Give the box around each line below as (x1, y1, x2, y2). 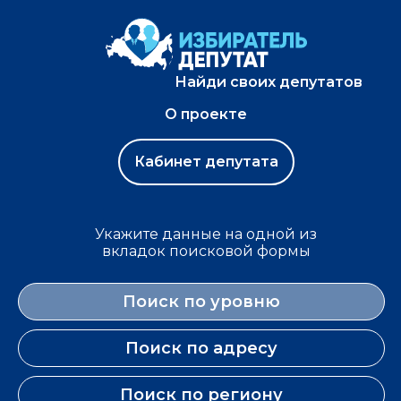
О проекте (165, 106, 247, 123)
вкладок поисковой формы (101, 243, 311, 260)
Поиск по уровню (123, 292, 280, 311)
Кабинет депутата (133, 153, 278, 170)
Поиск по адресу (125, 338, 277, 358)
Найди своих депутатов (174, 73, 363, 90)
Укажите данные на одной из (95, 226, 317, 243)
